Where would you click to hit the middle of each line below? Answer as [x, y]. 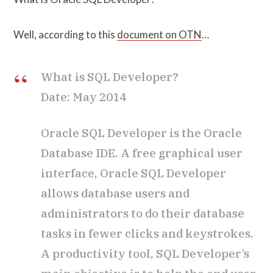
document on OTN [159, 34]
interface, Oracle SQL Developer [133, 173]
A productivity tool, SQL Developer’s [145, 253]
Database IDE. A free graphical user [142, 153]
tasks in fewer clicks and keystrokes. [147, 233]
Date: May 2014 [83, 97]
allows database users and [115, 193]
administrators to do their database [143, 213]
